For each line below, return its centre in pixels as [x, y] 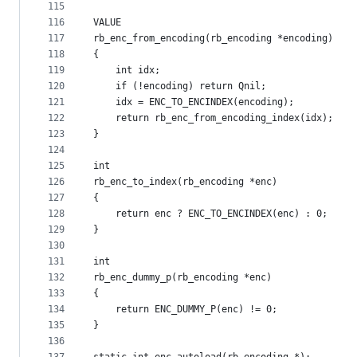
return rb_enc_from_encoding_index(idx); [213, 118]
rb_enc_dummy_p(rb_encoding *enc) [182, 277]
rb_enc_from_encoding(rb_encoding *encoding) [213, 38]
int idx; [127, 70]
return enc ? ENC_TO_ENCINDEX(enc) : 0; [210, 214]
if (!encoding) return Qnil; [180, 86]
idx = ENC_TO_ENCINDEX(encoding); [194, 102]
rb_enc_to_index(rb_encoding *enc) [185, 182]
